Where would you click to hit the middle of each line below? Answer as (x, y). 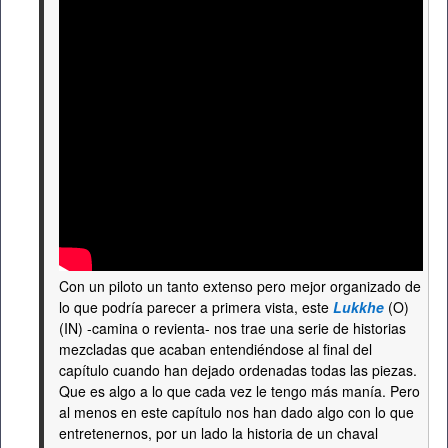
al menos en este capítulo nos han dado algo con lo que (236, 412)
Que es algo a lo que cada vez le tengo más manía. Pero (239, 391)
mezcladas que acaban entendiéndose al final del (215, 349)
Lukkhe (358, 307)
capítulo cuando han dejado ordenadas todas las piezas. (238, 370)
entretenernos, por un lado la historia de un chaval (218, 433)
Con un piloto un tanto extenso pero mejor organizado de (240, 286)
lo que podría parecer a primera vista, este (196, 307)
